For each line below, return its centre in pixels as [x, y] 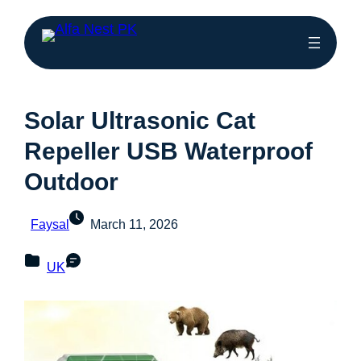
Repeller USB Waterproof [168, 151]
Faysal [50, 224]
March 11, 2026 [134, 224]
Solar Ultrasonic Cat [140, 120]
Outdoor [71, 182]
